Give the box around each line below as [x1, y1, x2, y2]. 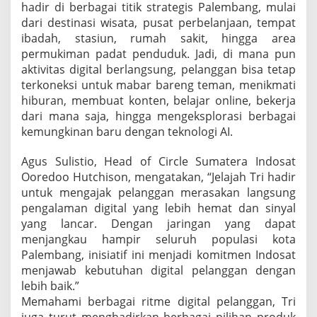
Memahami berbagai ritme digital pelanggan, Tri [21, 294, 296, 310]
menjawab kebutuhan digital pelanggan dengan [21, 263, 296, 279]
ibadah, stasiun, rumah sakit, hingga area [21, 30, 296, 47]
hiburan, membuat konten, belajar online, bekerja [21, 93, 296, 109]
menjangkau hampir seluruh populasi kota [21, 231, 296, 248]
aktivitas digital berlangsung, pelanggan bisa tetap [21, 62, 296, 78]
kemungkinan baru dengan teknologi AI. [21, 124, 233, 140]
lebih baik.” [21, 278, 79, 294]
